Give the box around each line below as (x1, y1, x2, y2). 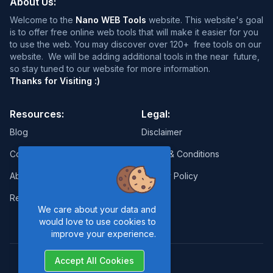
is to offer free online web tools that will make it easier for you (10, 26, 258, 37)
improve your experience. (51, 229, 156, 239)
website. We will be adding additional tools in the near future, (10, 51, 260, 62)
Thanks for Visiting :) (10, 75, 100, 86)
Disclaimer (141, 126, 182, 137)
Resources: (10, 107, 64, 120)
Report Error (10, 192, 59, 203)
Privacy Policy (141, 170, 198, 181)
